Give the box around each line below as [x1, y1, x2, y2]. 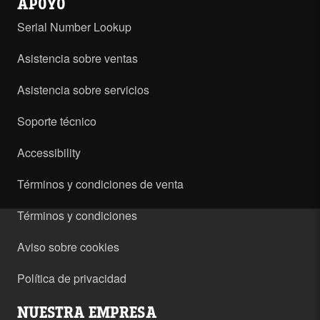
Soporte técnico [17, 113, 96, 130]
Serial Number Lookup [17, 19, 131, 36]
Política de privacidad [17, 270, 126, 287]
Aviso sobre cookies [17, 239, 119, 256]
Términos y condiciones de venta [17, 176, 184, 193]
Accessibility [17, 144, 81, 161]
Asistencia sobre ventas [17, 50, 138, 67]
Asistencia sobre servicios [17, 81, 149, 99]
